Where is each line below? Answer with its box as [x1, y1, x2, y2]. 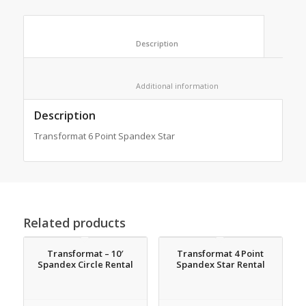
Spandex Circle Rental [37, 258, 133, 270]
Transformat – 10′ [47, 247, 124, 260]
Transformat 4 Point [177, 247, 264, 260]
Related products [23, 214, 126, 231]
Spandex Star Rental [176, 258, 265, 270]
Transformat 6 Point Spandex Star [33, 129, 175, 142]
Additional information [218, 80, 300, 91]
